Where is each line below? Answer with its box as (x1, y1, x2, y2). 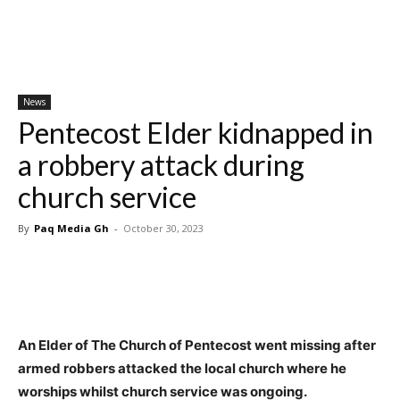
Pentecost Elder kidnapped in (18, 115, 373, 150)
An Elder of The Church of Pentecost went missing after (18, 337, 376, 354)
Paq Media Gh (34, 221, 109, 235)
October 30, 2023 (123, 221, 204, 235)
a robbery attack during (18, 147, 304, 182)
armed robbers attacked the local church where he (18, 360, 346, 377)
